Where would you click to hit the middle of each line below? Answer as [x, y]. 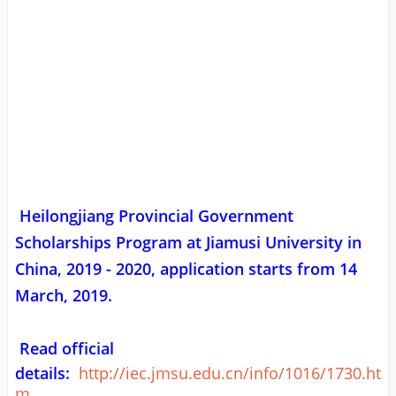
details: [45, 373]
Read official [66, 348]
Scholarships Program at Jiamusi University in [188, 242]
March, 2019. [64, 295]
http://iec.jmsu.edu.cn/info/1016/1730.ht [229, 373]
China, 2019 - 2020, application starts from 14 [186, 268]
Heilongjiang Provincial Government [156, 215]
